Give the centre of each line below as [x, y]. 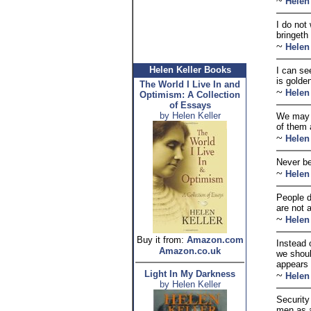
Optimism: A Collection [190, 95]
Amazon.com [215, 240]
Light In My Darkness [190, 274]
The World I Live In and [190, 84]
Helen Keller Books [190, 70]
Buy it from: [160, 240]
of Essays [190, 105]
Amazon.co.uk [190, 251]
